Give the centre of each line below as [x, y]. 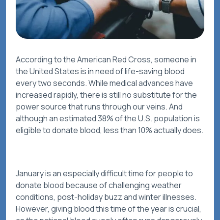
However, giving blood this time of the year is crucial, [109, 209]
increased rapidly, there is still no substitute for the [106, 95]
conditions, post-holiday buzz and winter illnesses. [106, 197]
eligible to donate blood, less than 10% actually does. [110, 130]
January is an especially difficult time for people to [104, 174]
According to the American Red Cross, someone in [106, 60]
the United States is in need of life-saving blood [100, 71]
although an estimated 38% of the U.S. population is [108, 119]
